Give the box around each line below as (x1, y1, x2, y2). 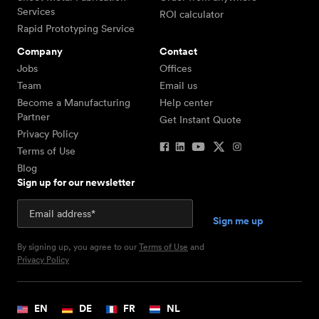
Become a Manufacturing (17, 96, 130, 109)
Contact (159, 44, 197, 58)
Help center (159, 96, 213, 109)
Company (17, 44, 63, 58)
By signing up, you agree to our (17, 241, 139, 253)
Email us (159, 79, 197, 92)
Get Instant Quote (159, 113, 241, 126)
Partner (17, 110, 50, 123)
